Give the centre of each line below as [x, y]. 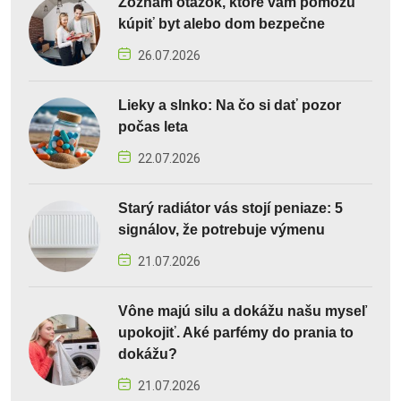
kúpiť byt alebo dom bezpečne [222, 23]
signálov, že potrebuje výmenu [222, 229]
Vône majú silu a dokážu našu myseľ [243, 311]
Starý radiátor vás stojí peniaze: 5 [230, 208]
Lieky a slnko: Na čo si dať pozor [230, 105]
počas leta [153, 126]
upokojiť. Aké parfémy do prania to [236, 332]
